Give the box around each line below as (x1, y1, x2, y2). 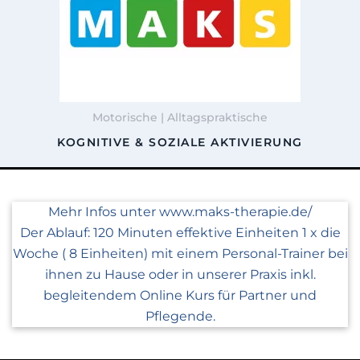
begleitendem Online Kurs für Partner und (43, 288, 317, 304)
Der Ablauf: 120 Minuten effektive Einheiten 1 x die (19, 225, 341, 241)
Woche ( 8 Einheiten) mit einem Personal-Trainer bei (12, 246, 348, 262)
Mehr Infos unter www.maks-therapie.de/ (48, 204, 312, 220)
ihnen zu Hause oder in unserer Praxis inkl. (44, 267, 316, 283)
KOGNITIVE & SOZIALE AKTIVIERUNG (57, 135, 303, 150)
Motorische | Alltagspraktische (92, 110, 268, 125)
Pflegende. (145, 309, 215, 325)
